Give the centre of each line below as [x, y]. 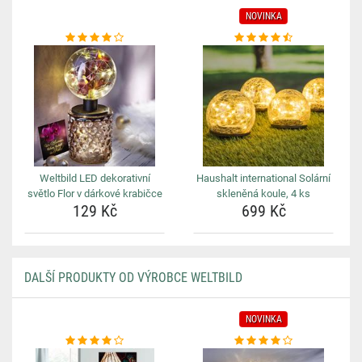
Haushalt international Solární [263, 178]
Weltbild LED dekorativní [95, 178]
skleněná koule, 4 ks [263, 194]
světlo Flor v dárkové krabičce [95, 194]
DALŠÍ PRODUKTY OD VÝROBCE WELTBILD [133, 278]
